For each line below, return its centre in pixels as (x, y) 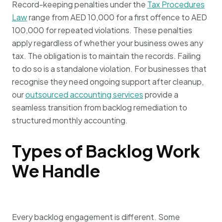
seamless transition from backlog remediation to (100, 108)
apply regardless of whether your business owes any (108, 43)
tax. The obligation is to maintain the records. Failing (106, 56)
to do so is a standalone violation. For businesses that (109, 69)
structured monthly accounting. (70, 120)
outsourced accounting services (84, 95)
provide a (161, 95)
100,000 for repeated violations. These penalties (102, 30)
